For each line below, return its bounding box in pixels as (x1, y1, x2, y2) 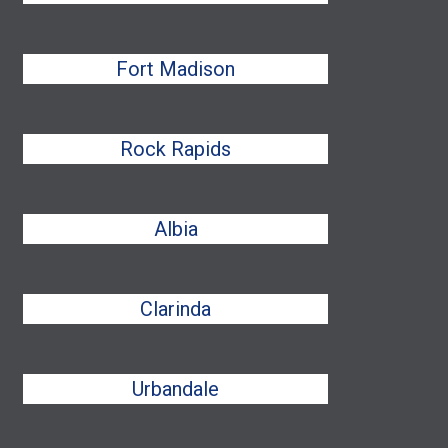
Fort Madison (116, 57, 236, 81)
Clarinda (140, 297, 212, 321)
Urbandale (132, 377, 220, 401)
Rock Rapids (120, 137, 232, 161)
